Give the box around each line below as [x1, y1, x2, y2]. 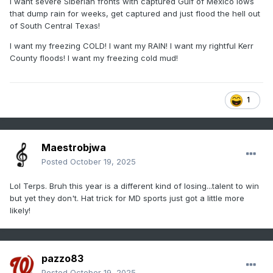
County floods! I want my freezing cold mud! [10, 53, 178, 63]
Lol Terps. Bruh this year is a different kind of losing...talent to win [10, 181, 259, 191]
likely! [10, 205, 30, 216]
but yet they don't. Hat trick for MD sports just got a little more [10, 193, 244, 204]
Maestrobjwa [41, 141, 106, 154]
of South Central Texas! [10, 21, 100, 31]
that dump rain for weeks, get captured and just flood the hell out [10, 9, 260, 19]
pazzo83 [41, 252, 83, 265]
